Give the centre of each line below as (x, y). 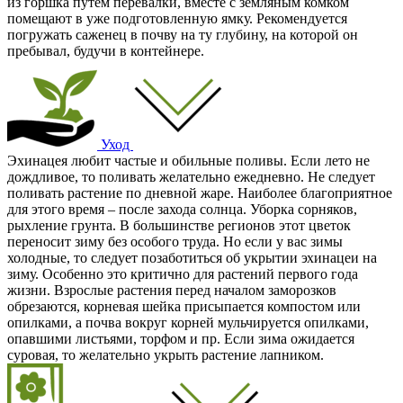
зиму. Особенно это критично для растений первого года (183, 273)
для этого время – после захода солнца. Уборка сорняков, (182, 209)
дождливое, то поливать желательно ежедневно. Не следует (191, 176)
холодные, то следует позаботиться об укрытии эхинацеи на (192, 257)
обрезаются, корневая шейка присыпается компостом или (184, 306)
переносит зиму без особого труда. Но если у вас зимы (175, 241)
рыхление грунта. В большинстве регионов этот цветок (179, 225)
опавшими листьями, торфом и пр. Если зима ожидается (181, 338)
